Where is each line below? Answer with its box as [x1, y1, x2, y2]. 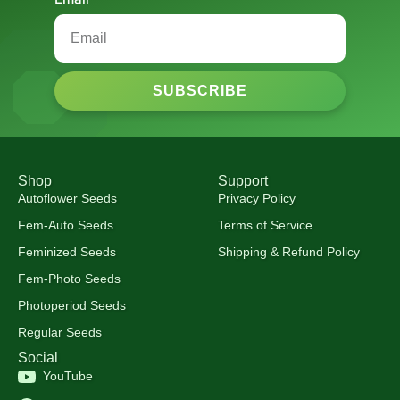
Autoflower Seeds [18, 190, 117, 205]
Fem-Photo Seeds [18, 271, 121, 286]
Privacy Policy [218, 190, 296, 205]
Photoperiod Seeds [18, 297, 126, 312]
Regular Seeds [18, 324, 102, 339]
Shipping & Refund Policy [218, 244, 360, 259]
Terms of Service [218, 217, 312, 232]
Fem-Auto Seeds [18, 217, 113, 232]
